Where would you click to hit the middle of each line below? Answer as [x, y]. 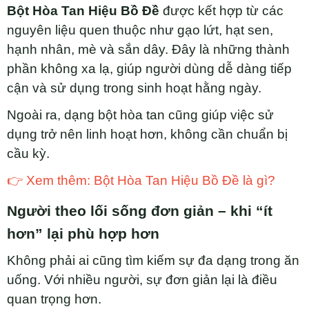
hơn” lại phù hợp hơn [83, 234]
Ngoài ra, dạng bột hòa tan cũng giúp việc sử [140, 115]
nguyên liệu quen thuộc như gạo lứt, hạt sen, [140, 30]
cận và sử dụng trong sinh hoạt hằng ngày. [134, 88]
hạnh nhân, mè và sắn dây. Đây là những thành [148, 50]
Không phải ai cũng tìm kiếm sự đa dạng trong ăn [153, 261]
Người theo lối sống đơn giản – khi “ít [140, 211]
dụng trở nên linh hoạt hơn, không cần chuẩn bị [147, 134]
